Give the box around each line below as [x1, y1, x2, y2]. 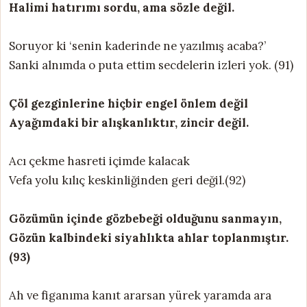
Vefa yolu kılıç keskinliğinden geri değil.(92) [9, 172, 245, 188]
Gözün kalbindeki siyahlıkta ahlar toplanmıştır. [9, 230, 288, 245]
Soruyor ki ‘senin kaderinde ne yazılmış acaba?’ [9, 38, 266, 53]
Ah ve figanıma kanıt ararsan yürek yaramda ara [9, 287, 271, 303]
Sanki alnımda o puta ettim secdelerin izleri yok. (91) [9, 57, 293, 73]
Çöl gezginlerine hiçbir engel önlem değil [9, 95, 248, 111]
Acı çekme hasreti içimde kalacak [9, 153, 190, 169]
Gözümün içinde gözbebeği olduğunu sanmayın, [9, 210, 282, 226]
